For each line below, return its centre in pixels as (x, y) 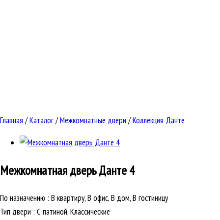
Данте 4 (117, 170)
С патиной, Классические (73, 212)
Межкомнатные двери (93, 121)
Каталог (41, 121)
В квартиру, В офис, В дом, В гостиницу (110, 198)
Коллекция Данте (159, 121)
